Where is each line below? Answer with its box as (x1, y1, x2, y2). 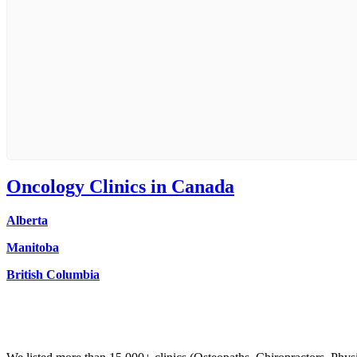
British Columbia (6, 267, 100, 281)
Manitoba (6, 240, 59, 254)
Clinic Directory (6, 323, 93, 337)
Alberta (6, 213, 48, 227)
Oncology (6, 175, 89, 197)
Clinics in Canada (89, 175, 234, 197)
